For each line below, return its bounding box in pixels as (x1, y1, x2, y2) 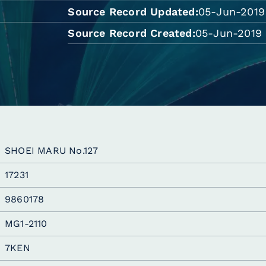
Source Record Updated (68, 5, 195, 18)
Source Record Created (68, 27, 192, 39)
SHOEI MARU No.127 (5, 145, 99, 156)
